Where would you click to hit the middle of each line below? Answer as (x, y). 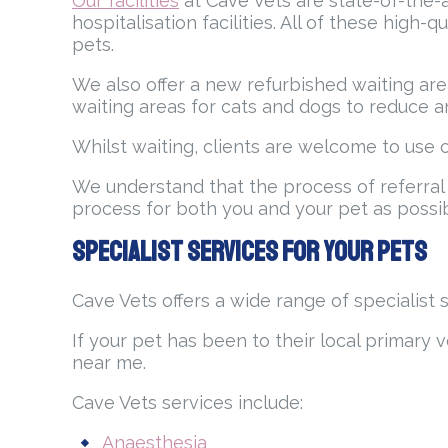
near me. (109, 363)
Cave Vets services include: (187, 403)
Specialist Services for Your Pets (249, 252)
